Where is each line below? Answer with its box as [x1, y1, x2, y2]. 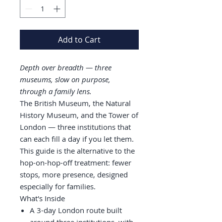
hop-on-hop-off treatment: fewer [20, 158, 131, 167]
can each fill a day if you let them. [20, 134, 134, 144]
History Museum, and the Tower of [20, 110, 138, 120]
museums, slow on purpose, [20, 74, 111, 84]
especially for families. [20, 181, 96, 191]
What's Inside [20, 193, 65, 203]
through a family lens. [20, 86, 92, 96]
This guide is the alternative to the [20, 146, 135, 156]
